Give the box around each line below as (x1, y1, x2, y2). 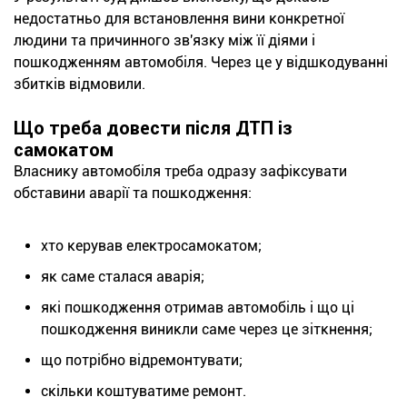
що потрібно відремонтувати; (41, 351, 243, 369)
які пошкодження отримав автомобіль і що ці (41, 298, 354, 316)
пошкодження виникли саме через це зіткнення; (41, 320, 372, 338)
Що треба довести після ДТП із (14, 116, 293, 139)
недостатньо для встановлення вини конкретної (14, 9, 344, 27)
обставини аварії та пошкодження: (14, 184, 252, 202)
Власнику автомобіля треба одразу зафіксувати (14, 162, 347, 180)
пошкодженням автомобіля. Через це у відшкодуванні (14, 53, 388, 71)
